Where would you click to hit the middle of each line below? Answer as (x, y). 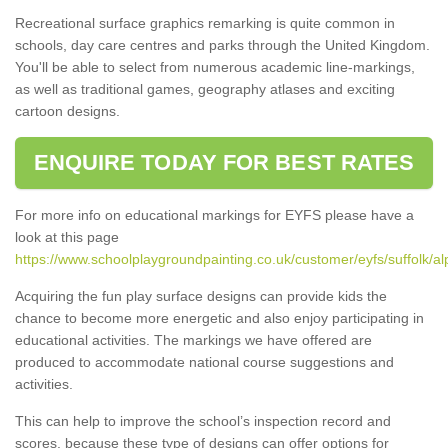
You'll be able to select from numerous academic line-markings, (215, 66)
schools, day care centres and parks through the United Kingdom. (222, 44)
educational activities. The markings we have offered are (193, 339)
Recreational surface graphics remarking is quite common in (205, 22)
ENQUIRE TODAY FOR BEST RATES (224, 162)
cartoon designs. (67, 110)
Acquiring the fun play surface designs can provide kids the (201, 295)
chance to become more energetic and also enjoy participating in (219, 317)
